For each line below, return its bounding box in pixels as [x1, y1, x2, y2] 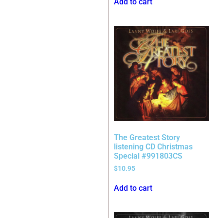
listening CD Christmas [114, 142, 193, 152]
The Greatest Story [114, 133, 180, 143]
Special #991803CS [114, 151, 182, 161]
